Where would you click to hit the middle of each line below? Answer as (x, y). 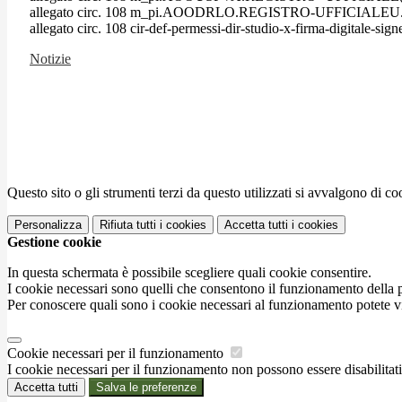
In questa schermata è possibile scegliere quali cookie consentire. (189, 272)
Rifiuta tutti (128, 224)
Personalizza (48, 224)
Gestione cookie (54, 241)
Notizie (50, 58)
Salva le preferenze (146, 387)
